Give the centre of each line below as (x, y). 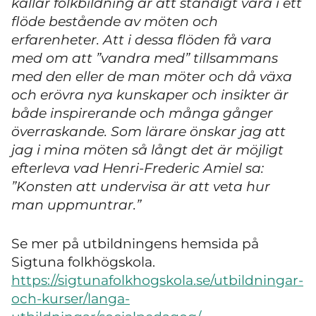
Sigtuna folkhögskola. (83, 262)
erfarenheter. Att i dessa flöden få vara (141, 40)
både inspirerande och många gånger (142, 114)
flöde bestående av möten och (115, 22)
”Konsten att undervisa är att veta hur (141, 187)
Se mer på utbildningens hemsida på (135, 243)
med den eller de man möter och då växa (152, 77)
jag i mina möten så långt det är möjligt (147, 150)
